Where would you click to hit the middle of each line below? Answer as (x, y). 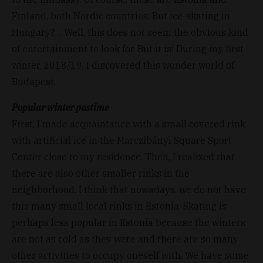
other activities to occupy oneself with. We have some (130, 255)
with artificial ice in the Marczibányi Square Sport (122, 140)
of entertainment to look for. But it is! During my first (128, 48)
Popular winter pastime (60, 107)
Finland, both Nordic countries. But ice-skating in (121, 16)
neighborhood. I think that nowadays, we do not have (129, 189)
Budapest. (34, 81)
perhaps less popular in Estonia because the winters (129, 222)
